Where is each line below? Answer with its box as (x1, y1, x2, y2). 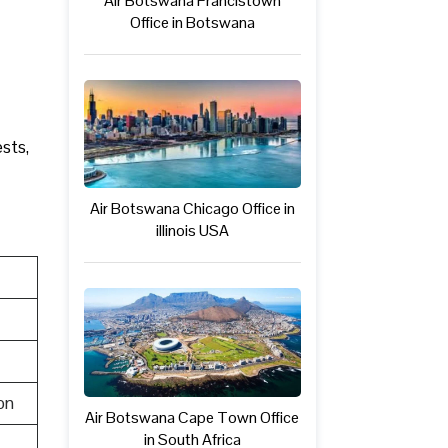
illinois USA (155, 220, 229, 242)
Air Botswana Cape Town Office (85, 407, 300, 429)
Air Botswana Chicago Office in (89, 198, 295, 220)
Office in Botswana (129, 11, 255, 33)
